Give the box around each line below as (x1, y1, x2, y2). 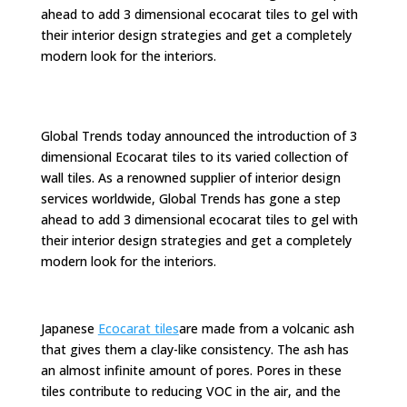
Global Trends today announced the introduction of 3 (40, 127, 357, 144)
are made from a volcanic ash (178, 320, 354, 337)
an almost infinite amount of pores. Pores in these (40, 362, 342, 379)
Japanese (40, 320, 98, 337)
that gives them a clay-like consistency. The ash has (40, 341, 349, 358)
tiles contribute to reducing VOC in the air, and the (40, 382, 341, 400)
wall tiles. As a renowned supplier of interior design (40, 169, 341, 186)
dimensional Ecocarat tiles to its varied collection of (40, 148, 348, 165)
